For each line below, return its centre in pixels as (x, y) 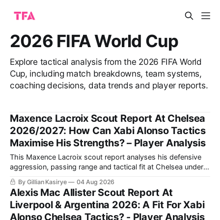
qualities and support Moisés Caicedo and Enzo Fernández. (108, 186)
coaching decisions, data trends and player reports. (109, 85)
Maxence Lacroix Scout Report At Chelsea (108, 118)
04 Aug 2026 (96, 182)
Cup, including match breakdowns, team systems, (106, 74)
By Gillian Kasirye (42, 182)
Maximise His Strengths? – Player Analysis (108, 143)
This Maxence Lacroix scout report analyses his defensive (106, 157)
